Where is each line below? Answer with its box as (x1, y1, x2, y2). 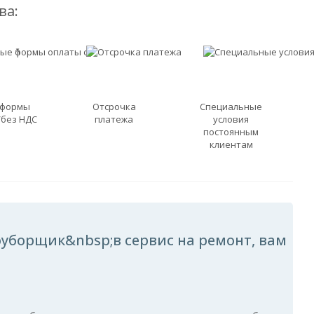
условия (213, 113, 250, 125)
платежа (95, 113, 134, 125)
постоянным (203, 125, 259, 138)
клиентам (209, 138, 253, 151)
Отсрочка (92, 100, 136, 113)
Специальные (200, 100, 263, 113)
